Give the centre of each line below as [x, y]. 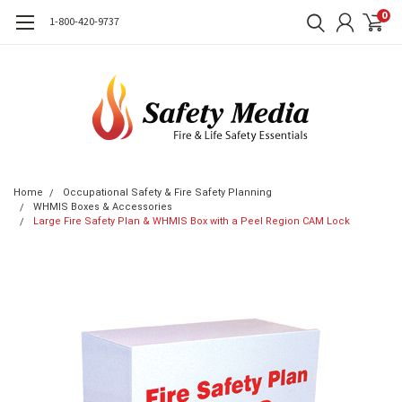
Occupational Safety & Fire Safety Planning [167, 192]
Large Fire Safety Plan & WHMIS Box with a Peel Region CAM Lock [192, 221]
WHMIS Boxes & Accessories [103, 207]
